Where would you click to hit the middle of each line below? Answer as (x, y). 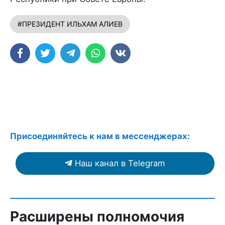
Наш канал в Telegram (120, 163)
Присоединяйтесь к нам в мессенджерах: (100, 136)
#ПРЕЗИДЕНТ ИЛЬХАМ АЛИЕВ (70, 24)
